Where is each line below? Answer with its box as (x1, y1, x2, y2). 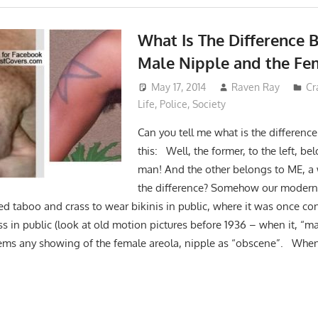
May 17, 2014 (150, 80, 206, 93)
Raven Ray (231, 80, 280, 93)
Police (159, 97, 187, 110)
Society (192, 97, 226, 110)
